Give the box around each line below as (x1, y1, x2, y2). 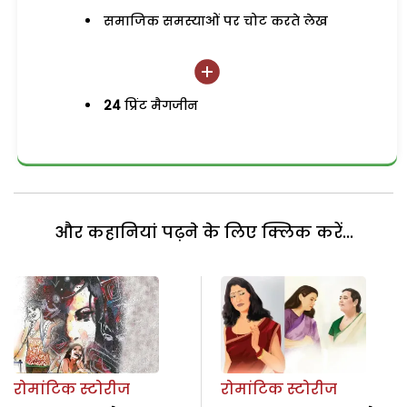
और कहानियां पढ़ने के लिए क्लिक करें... (54, 221, 353, 244)
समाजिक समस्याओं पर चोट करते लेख (104, 12, 329, 30)
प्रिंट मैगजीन (121, 96, 199, 114)
